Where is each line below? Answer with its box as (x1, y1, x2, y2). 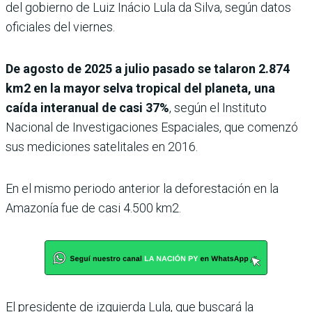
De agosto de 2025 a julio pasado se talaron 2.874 (6, 61, 290, 76)
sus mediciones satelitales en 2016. (6, 139, 198, 154)
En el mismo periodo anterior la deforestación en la (6, 180, 279, 196)
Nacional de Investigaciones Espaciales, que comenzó (6, 119, 298, 134)
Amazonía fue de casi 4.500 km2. (6, 200, 181, 215)
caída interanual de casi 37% (6, 100, 169, 115)
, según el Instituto (169, 100, 267, 115)
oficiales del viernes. (6, 19, 115, 34)
